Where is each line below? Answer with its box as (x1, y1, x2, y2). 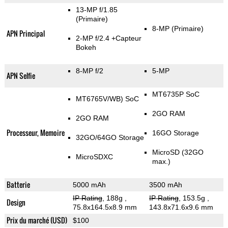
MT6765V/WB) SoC (75, 95, 139, 103)
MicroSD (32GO (152, 148, 204, 157)
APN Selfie (6, 70, 35, 81)
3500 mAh (149, 181, 182, 189)
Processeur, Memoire (6, 127, 65, 138)
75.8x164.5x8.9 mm (72, 203, 137, 212)
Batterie (6, 179, 30, 190)
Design (6, 197, 25, 208)
